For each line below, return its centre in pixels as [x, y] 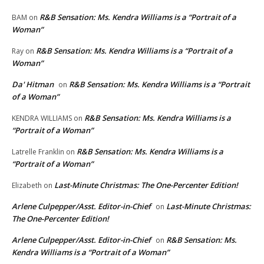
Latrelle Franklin [38, 152]
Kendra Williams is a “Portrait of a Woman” [90, 253]
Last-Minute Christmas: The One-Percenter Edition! [146, 185]
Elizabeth [27, 186]
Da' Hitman [33, 85]
